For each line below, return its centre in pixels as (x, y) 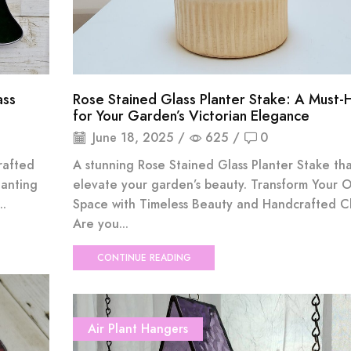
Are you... (100, 223)
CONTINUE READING (144, 258)
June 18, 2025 (130, 137)
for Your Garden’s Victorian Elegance (191, 116)
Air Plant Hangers (138, 328)
